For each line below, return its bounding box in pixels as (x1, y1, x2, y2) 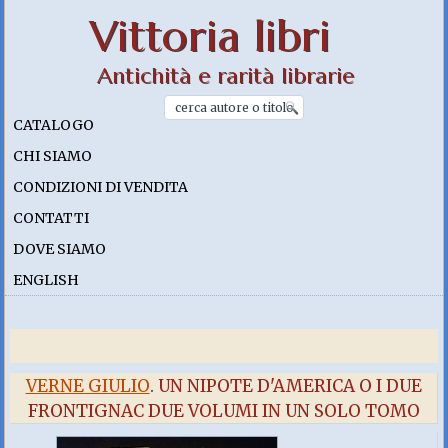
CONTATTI (13, 209, 90, 227)
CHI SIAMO (13, 147, 93, 165)
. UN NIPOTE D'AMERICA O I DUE (149, 375, 422, 397)
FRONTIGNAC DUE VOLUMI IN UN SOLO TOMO (27, 400, 420, 422)
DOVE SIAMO (13, 240, 107, 258)
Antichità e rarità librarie (96, 62, 354, 90)
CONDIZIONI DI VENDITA (13, 178, 189, 196)
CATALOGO (13, 116, 95, 134)
